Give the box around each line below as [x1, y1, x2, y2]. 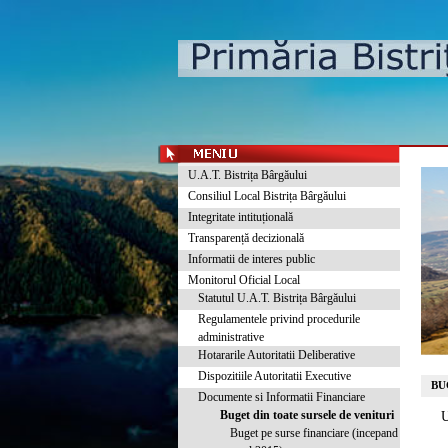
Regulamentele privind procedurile [198, 312, 360, 326]
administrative [198, 330, 264, 344]
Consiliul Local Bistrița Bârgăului [188, 189, 346, 203]
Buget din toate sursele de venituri [208, 408, 394, 422]
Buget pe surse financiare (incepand [218, 426, 398, 440]
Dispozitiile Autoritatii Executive [198, 369, 351, 383]
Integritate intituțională [188, 210, 293, 224]
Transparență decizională [188, 231, 304, 245]
